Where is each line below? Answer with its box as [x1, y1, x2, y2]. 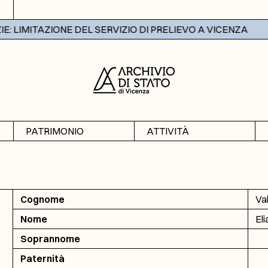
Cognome [20, 193, 65, 205]
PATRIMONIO [25, 125, 84, 137]
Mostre [145, 145, 177, 157]
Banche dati [25, 164, 75, 176]
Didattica [145, 164, 185, 176]
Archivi [25, 145, 54, 157]
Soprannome [20, 233, 80, 245]
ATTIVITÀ [146, 125, 189, 137]
